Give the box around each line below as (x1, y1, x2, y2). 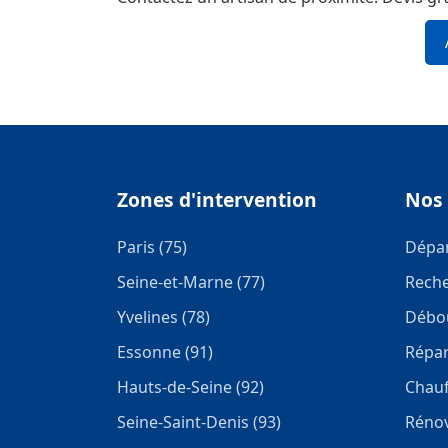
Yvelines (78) (117, 306, 210, 328)
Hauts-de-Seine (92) (117, 376, 264, 398)
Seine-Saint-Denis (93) (117, 411, 281, 433)
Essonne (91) (117, 341, 213, 363)
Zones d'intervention (117, 186, 317, 213)
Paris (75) (117, 236, 187, 258)
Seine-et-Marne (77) (117, 271, 265, 293)
